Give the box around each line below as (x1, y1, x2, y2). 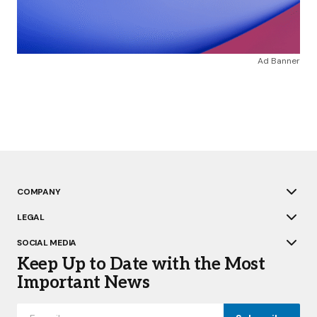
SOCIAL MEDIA (17, 237, 77, 248)
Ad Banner (258, 54, 300, 67)
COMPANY (17, 186, 61, 197)
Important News (17, 272, 150, 293)
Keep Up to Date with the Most (17, 254, 265, 275)
